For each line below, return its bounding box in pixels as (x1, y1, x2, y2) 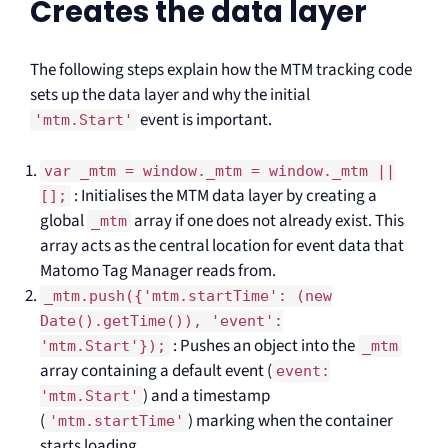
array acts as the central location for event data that (40, 233, 404, 258)
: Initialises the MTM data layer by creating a (71, 183, 377, 208)
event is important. (137, 108, 272, 132)
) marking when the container (188, 408, 393, 433)
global (40, 208, 87, 233)
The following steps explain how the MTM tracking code (30, 58, 412, 82)
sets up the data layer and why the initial (30, 83, 310, 107)
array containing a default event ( (40, 358, 272, 383)
